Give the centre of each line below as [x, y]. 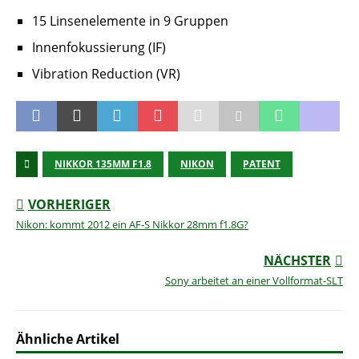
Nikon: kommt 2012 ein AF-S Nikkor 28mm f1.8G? [132, 225]
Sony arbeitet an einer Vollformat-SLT [254, 281]
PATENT [262, 164]
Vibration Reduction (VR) [106, 74]
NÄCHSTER [297, 261]
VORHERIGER [69, 205]
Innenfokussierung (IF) [99, 48]
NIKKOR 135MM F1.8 [103, 164]
